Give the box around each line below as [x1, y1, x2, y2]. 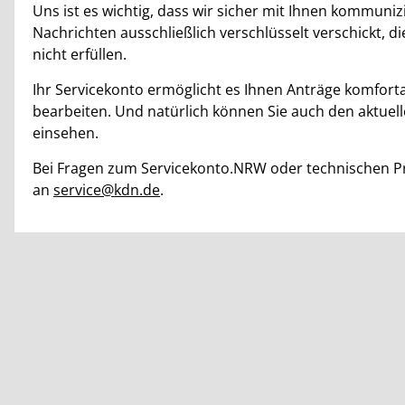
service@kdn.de [53, 180, 160, 200]
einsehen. [33, 123, 99, 143]
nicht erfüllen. [33, 44, 127, 64]
